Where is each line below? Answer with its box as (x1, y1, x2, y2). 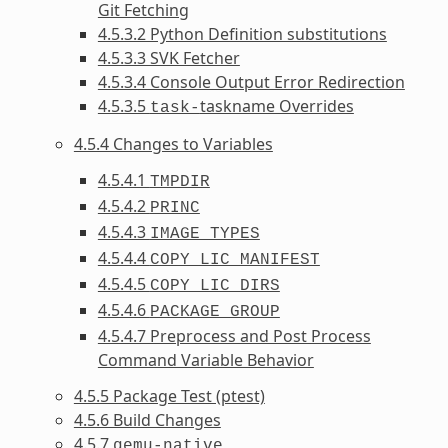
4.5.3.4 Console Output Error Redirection (97, 70, 405, 93)
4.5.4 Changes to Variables (73, 132, 273, 155)
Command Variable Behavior (97, 348, 314, 371)
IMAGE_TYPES (149, 224, 260, 243)
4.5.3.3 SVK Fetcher (97, 46, 240, 69)
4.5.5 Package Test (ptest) (73, 384, 265, 407)
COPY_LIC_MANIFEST (149, 250, 320, 269)
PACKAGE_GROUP (149, 302, 280, 321)
